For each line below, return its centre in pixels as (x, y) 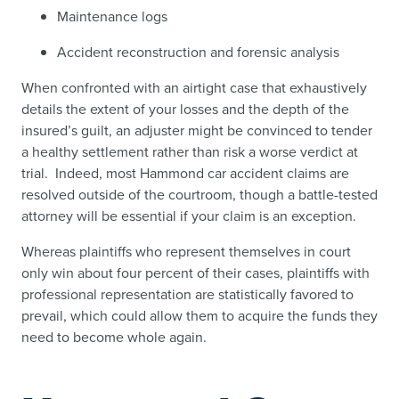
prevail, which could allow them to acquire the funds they (199, 316)
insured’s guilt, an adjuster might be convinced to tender (197, 130)
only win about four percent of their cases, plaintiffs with (195, 273)
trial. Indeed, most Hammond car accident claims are (185, 173)
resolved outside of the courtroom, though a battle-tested (199, 195)
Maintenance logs (112, 16)
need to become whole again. (114, 337)
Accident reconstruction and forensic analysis (198, 52)
